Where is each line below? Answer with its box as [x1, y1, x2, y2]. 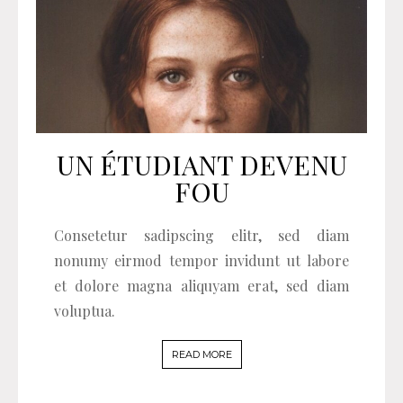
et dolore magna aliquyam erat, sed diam [54, 275, 349, 295]
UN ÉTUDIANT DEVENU [56, 146, 347, 183]
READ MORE [171, 347, 232, 361]
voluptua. [54, 300, 115, 320]
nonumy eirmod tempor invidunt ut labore [54, 250, 349, 270]
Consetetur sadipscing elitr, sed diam [54, 225, 349, 245]
